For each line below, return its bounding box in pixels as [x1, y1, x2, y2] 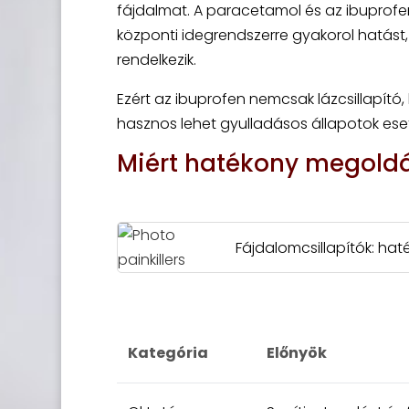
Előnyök [266, 342, 327, 363]
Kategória [127, 342, 208, 363]
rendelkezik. [116, 49, 196, 70]
